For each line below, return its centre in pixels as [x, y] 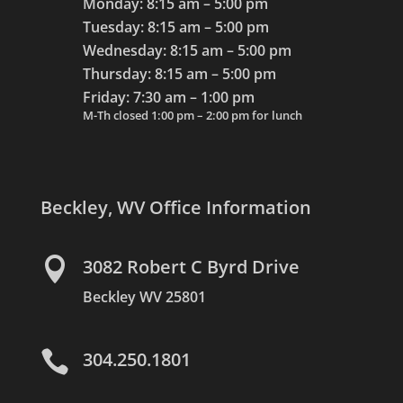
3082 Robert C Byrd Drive [191, 266]
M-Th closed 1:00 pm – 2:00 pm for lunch [192, 115]
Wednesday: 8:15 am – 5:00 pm [187, 50]
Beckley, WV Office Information [175, 207]
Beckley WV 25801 [144, 296]
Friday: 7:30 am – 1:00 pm [168, 97]
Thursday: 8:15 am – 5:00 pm [179, 73]
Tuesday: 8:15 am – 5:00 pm [175, 27]
